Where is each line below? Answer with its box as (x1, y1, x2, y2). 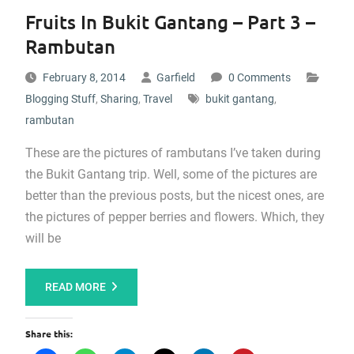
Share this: (24, 327, 73, 340)
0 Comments (228, 71, 291, 84)
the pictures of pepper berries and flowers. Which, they (24, 209, 325, 224)
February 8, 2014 (42, 71, 126, 84)
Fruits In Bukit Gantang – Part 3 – (24, 9, 315, 34)
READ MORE (44, 281, 106, 293)
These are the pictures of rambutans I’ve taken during (24, 145, 321, 160)
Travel (142, 92, 172, 105)
